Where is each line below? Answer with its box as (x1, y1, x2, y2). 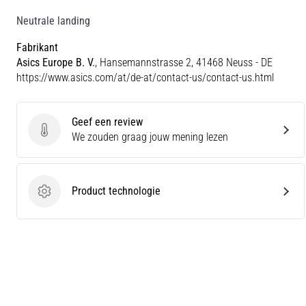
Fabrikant (16, 40, 58, 54)
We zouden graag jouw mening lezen (72, 130, 228, 143)
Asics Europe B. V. (16, 55, 95, 69)
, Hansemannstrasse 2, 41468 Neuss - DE (95, 55, 273, 69)
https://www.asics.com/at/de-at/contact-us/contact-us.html (16, 70, 274, 84)
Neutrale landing (16, 14, 90, 27)
